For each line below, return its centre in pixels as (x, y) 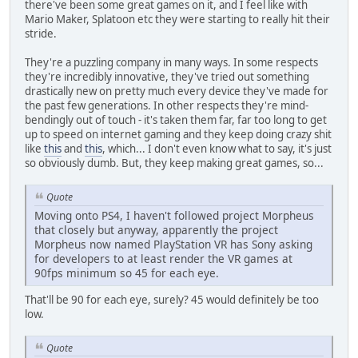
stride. (41, 33)
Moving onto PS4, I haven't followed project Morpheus (174, 215)
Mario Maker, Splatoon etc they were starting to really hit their (177, 19)
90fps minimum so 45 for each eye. (127, 272)
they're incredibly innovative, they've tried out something (167, 76)
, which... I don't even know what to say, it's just (217, 148)
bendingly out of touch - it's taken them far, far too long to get (176, 119)
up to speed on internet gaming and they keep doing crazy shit (178, 134)
